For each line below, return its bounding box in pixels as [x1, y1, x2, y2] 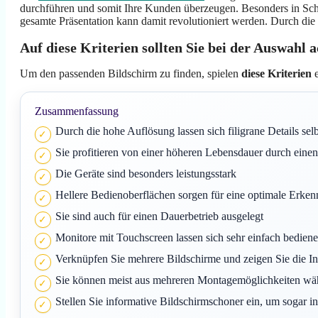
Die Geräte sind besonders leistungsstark [55, 168, 236, 180]
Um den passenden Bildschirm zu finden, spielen [20, 67, 241, 80]
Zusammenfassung [35, 105, 119, 118]
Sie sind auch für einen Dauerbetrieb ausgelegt [55, 210, 263, 223]
